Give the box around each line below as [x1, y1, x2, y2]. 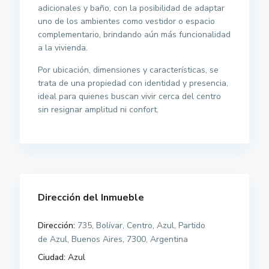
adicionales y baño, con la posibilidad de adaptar [38, 2, 225, 14]
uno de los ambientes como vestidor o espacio [38, 16, 216, 28]
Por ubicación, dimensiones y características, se [38, 64, 219, 76]
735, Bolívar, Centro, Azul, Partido [75, 220, 206, 232]
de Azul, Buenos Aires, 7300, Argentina [38, 234, 189, 246]
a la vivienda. [38, 42, 88, 54]
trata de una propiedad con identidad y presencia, [38, 77, 229, 89]
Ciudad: [38, 252, 66, 264]
